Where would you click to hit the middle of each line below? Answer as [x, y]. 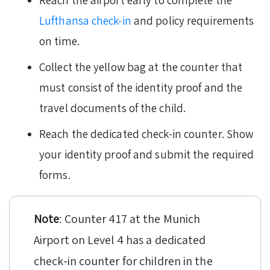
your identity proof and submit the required [147, 155]
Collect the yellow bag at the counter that [141, 67]
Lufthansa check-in [85, 21]
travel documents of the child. [114, 108]
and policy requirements [193, 21]
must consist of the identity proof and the [141, 88]
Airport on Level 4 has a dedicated [120, 240]
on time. [61, 41]
